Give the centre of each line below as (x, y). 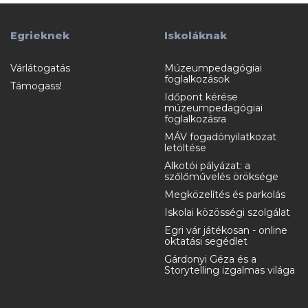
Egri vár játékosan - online (226, 231)
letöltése (185, 148)
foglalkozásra (195, 119)
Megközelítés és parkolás (225, 195)
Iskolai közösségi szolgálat (227, 213)
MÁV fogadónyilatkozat (220, 137)
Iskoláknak (196, 36)
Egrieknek (40, 36)
